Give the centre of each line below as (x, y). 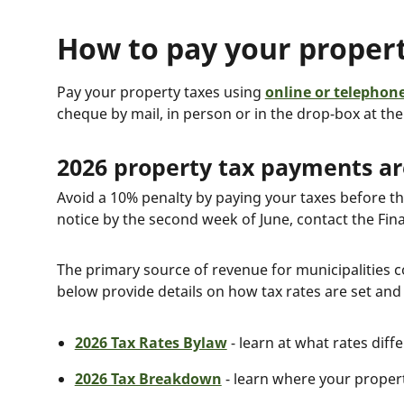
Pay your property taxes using (161, 92)
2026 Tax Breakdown (148, 379)
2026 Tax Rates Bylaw (151, 343)
